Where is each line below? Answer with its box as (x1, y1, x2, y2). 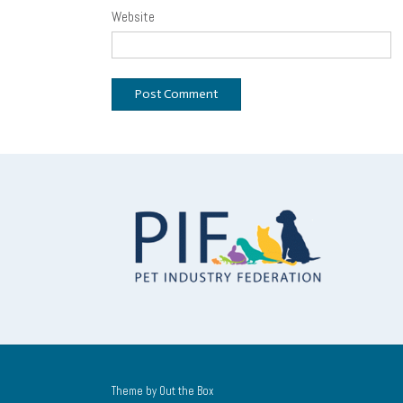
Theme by (112, 383, 159, 399)
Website (112, 7, 155, 25)
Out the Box (159, 383, 214, 399)
